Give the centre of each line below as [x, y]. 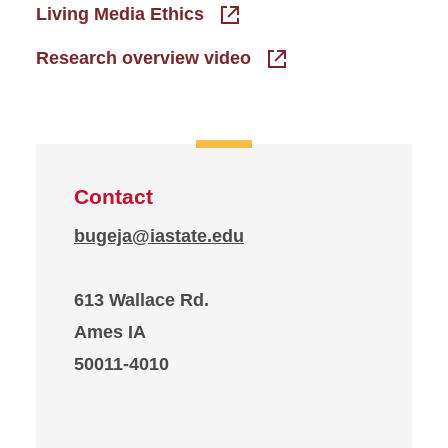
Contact [113, 196]
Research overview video [146, 58]
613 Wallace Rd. [141, 300]
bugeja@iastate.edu [159, 236]
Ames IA [110, 332]
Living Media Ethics [122, 14]
